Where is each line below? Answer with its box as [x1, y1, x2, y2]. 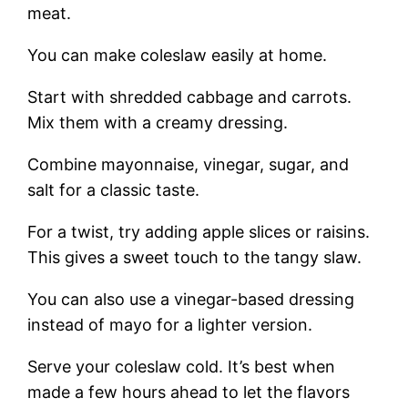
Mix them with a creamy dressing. [27, 112, 289, 132]
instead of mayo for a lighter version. [27, 314, 313, 334]
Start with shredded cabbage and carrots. [27, 87, 352, 107]
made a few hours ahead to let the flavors [27, 382, 351, 402]
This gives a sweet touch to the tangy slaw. [27, 247, 362, 267]
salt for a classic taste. [27, 179, 200, 199]
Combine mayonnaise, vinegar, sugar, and [27, 154, 350, 174]
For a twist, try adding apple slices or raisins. [27, 221, 371, 241]
